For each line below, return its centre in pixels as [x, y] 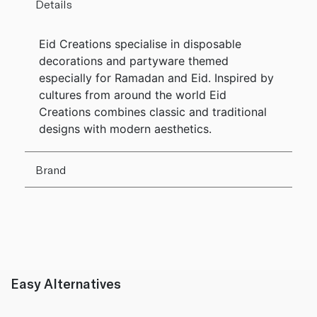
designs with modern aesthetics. [125, 129]
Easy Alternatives [66, 284]
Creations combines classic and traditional [153, 112]
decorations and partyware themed [134, 61]
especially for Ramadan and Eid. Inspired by [156, 78]
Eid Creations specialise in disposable [140, 44]
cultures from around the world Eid [133, 95]
